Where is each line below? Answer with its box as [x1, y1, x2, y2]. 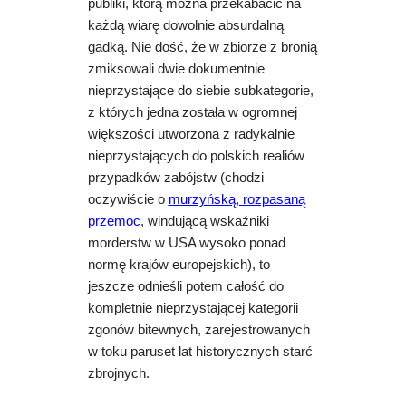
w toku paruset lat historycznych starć [87, 344, 313, 360]
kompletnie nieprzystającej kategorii [87, 301, 298, 316]
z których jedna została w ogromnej [87, 105, 297, 121]
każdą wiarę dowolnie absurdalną [87, 18, 284, 34]
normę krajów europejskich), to [87, 257, 270, 273]
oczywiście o [87, 192, 169, 208]
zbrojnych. [87, 366, 150, 382]
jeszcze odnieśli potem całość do [87, 279, 284, 295]
